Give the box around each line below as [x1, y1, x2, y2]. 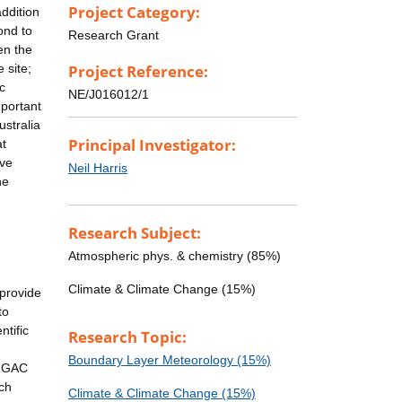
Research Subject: [68, 223, 201, 244]
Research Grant [68, 27, 159, 42]
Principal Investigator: [68, 135, 236, 156]
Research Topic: [68, 327, 187, 348]
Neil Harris [68, 161, 127, 176]
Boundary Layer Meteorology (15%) [68, 353, 271, 368]
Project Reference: [68, 61, 208, 83]
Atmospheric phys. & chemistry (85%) [68, 249, 281, 264]
